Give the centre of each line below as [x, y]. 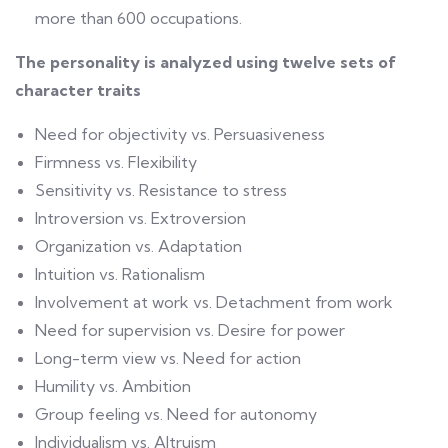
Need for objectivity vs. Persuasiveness [180, 134]
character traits [78, 90]
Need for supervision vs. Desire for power [190, 330]
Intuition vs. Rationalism [120, 274]
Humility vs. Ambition [113, 386]
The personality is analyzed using [148, 62]
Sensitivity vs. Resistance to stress [161, 190]
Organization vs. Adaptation [138, 246]
